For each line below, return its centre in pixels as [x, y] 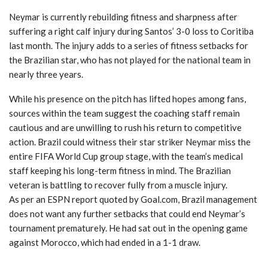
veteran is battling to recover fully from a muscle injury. [118, 185]
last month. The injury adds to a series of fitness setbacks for [129, 46]
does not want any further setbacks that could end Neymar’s [127, 214]
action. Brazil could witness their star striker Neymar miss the [130, 142]
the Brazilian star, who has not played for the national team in [130, 60]
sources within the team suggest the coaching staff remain [124, 113]
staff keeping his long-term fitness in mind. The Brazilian [120, 171]
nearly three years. [46, 74]
